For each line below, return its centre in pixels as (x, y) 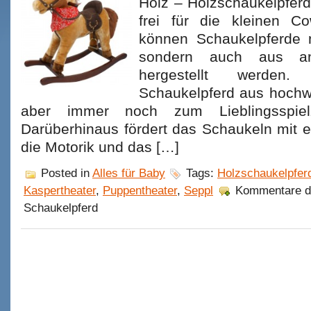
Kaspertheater (60, 191)
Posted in (65, 173)
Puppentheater (140, 191)
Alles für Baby (129, 173)
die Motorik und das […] (100, 147)
